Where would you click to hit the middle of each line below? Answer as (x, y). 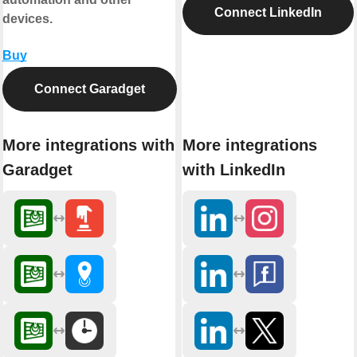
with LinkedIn (233, 169)
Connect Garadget (89, 89)
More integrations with (88, 145)
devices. (27, 19)
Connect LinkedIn (268, 13)
